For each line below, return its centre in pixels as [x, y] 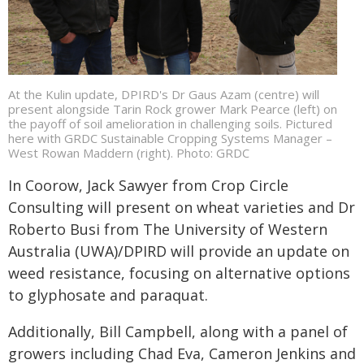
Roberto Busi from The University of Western [168, 229]
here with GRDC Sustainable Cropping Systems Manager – [170, 138]
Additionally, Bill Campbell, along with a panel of [178, 331]
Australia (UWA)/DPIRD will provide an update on [179, 251]
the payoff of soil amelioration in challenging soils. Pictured [170, 123]
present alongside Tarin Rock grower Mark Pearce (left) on [173, 108]
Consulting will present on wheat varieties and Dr [182, 207]
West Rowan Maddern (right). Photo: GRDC [129, 152]
